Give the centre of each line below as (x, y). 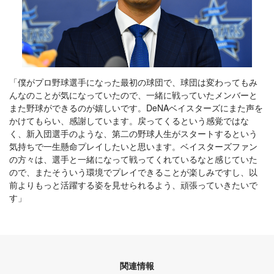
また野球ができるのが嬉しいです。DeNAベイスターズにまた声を (136, 108)
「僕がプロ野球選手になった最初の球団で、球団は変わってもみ (133, 82)
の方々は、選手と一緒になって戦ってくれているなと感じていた (133, 159)
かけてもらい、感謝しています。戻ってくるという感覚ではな (129, 121)
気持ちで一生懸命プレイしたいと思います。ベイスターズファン (133, 146)
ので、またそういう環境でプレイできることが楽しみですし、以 (133, 172)
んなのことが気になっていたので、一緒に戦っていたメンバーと (133, 95)
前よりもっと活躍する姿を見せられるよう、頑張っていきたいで (133, 185)
